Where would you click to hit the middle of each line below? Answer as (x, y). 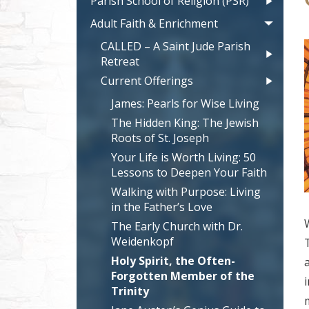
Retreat (120, 62)
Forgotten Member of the (182, 276)
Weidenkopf (142, 242)
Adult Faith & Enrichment (154, 24)
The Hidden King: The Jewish (185, 123)
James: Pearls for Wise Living (185, 104)
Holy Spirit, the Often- (173, 261)
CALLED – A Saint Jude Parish (175, 47)
